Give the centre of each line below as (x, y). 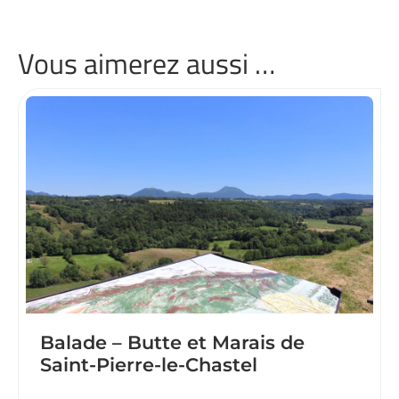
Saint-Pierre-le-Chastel (149, 365)
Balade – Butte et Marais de (172, 342)
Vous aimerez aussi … (147, 63)
